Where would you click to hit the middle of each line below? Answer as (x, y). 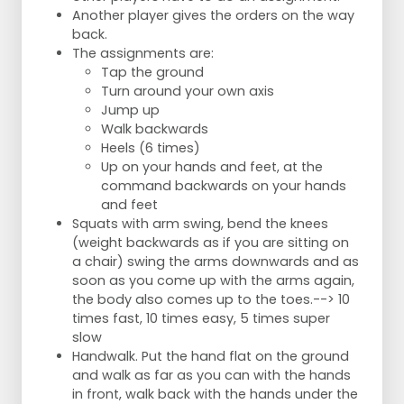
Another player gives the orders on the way (213, 16)
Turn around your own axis (188, 92)
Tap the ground (152, 73)
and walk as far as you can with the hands (211, 376)
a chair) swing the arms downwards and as (216, 262)
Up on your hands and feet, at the (212, 167)
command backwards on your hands (224, 186)
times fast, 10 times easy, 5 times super (201, 319)
